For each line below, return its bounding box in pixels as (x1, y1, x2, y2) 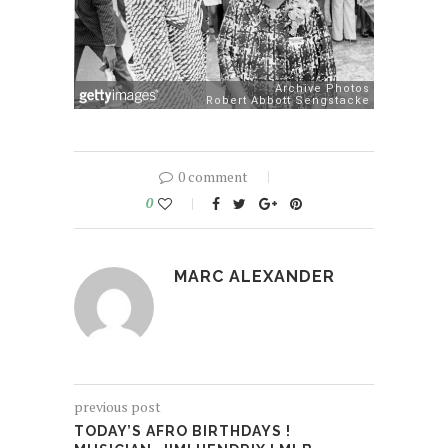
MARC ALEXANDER (174, 267, 335, 287)
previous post (74, 397, 161, 417)
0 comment (178, 167, 248, 187)
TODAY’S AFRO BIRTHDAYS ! (74, 423, 291, 440)
